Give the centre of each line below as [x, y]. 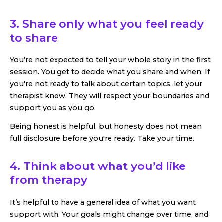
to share [34, 38]
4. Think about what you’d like [98, 166]
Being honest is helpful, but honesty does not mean [106, 127]
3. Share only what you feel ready [107, 24]
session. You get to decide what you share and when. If [110, 72]
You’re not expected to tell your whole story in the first [110, 60]
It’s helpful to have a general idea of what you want [103, 202]
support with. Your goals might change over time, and [109, 214]
